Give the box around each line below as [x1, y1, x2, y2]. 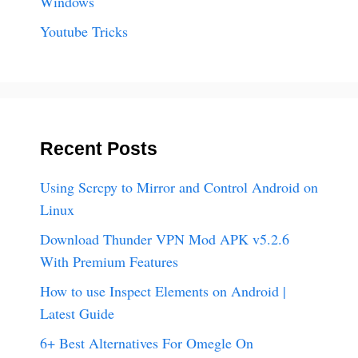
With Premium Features [40, 251, 178, 271]
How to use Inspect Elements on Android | [40, 280, 286, 300]
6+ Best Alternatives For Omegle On [40, 332, 253, 352]
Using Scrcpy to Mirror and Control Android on [40, 177, 318, 197]
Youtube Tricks [40, 21, 128, 41]
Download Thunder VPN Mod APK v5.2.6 [40, 229, 289, 249]
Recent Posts [40, 137, 157, 159]
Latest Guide [40, 303, 114, 323]
